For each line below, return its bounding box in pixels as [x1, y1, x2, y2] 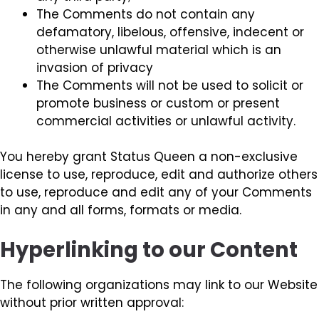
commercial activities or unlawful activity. [36, 112, 296, 130]
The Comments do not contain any [36, 5, 255, 23]
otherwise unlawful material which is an [36, 41, 281, 58]
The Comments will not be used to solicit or [36, 76, 303, 94]
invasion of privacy [36, 58, 153, 76]
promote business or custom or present [36, 94, 280, 112]
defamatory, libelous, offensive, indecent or [36, 23, 304, 41]
